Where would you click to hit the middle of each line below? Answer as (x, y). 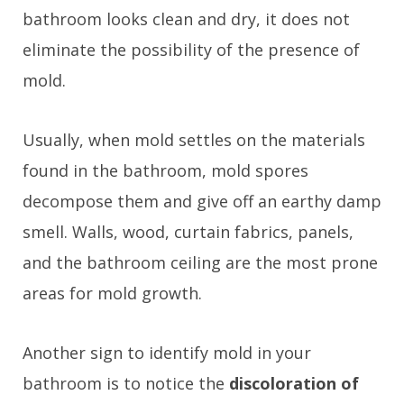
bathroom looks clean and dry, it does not (186, 18)
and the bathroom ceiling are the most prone (200, 262)
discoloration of (294, 383)
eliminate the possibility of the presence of (191, 49)
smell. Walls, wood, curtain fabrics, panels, (188, 231)
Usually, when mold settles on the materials (194, 139)
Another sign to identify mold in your (167, 352)
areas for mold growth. (112, 293)
